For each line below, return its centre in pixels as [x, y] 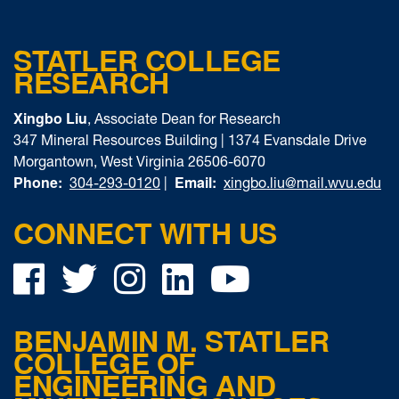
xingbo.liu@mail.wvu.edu [302, 183]
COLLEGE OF [105, 362]
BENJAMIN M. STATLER [171, 340]
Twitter [147, 278]
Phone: [38, 182]
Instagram [216, 278]
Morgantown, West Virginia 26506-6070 [139, 161]
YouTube [314, 278]
